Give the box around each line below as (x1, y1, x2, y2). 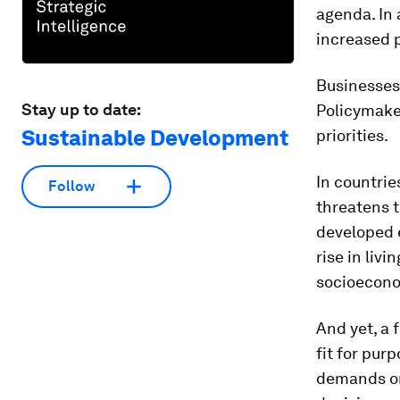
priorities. (316, 126, 388, 145)
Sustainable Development (21, 124, 288, 151)
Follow (48, 178, 95, 196)
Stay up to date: (21, 99, 141, 119)
